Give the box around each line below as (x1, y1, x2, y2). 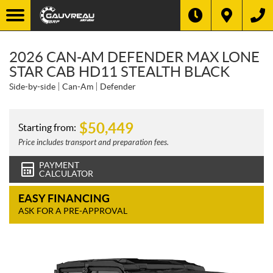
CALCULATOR (39, 169, 93, 179)
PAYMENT (39, 160, 79, 170)
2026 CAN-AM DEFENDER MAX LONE (9, 49, 260, 65)
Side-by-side (9, 82, 55, 91)
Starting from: (18, 121, 76, 133)
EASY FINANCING (18, 192, 110, 205)
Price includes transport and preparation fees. (18, 138, 169, 147)
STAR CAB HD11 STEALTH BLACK (9, 63, 230, 80)
